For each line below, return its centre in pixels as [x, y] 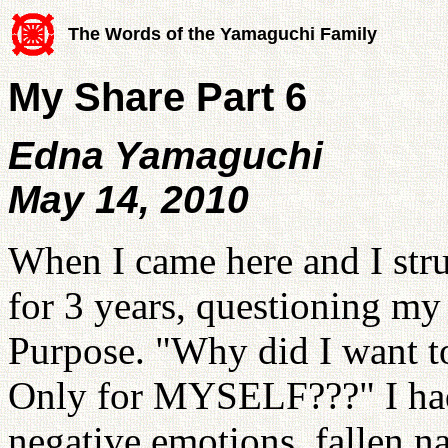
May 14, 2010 [128, 199]
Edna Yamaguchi [165, 155]
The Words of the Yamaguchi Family [222, 34]
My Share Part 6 [157, 96]
